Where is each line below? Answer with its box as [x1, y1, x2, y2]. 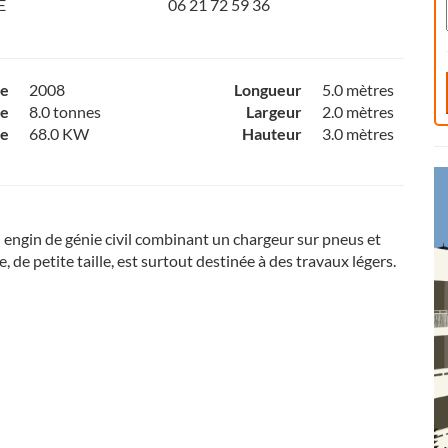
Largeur [245, 102, 302, 121]
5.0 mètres [321, 80, 394, 99]
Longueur [233, 80, 302, 99]
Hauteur [241, 124, 302, 143]
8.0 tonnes [29, 102, 101, 121]
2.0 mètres [321, 102, 394, 121]
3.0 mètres [321, 124, 394, 143]
